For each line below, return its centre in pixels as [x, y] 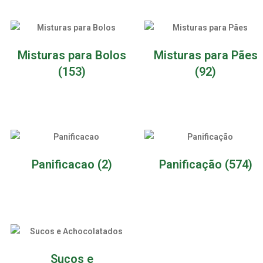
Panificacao [64, 164]
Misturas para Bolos [72, 55]
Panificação [192, 164]
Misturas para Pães [205, 55]
